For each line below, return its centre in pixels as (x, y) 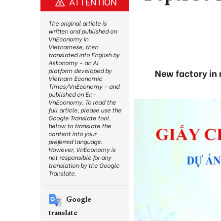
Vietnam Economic (75, 78)
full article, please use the (85, 110)
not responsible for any (80, 157)
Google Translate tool (79, 118)
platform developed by (80, 70)
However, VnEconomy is (82, 149)
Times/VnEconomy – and (84, 86)
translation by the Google (84, 165)
